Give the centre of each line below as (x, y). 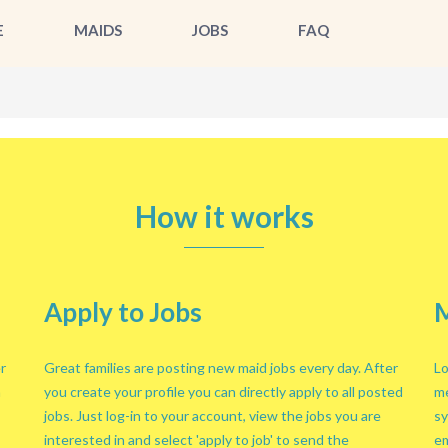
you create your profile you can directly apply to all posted (223, 391)
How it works (224, 216)
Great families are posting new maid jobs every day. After (221, 367)
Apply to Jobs (123, 312)
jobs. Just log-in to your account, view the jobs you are (212, 415)
